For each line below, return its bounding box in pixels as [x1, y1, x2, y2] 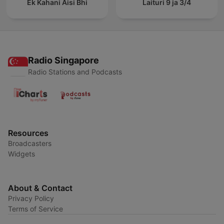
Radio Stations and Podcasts [28, 67, 122, 76]
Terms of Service [8, 204, 63, 213]
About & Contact [8, 183, 72, 193]
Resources [8, 128, 48, 138]
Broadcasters [8, 139, 51, 148]
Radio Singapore [28, 55, 99, 66]
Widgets [8, 149, 35, 158]
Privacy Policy [8, 194, 54, 203]
